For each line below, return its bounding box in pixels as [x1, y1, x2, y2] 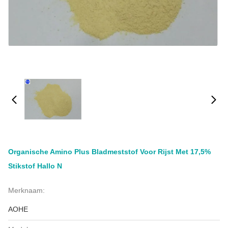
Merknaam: [8, 186, 45, 194]
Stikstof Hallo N [8, 162, 62, 170]
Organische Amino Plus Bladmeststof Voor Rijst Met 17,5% [8, 148, 211, 156]
